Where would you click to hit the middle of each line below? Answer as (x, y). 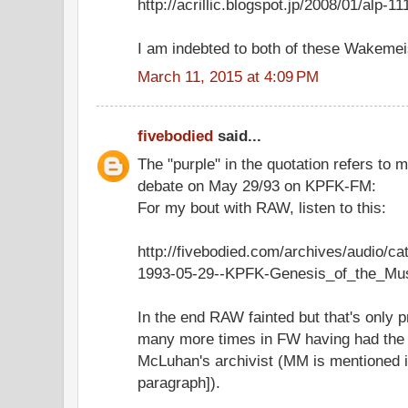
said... (237, 136)
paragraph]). (179, 382)
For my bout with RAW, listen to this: (262, 207)
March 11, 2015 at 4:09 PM (228, 76)
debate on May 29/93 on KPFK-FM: (257, 185)
